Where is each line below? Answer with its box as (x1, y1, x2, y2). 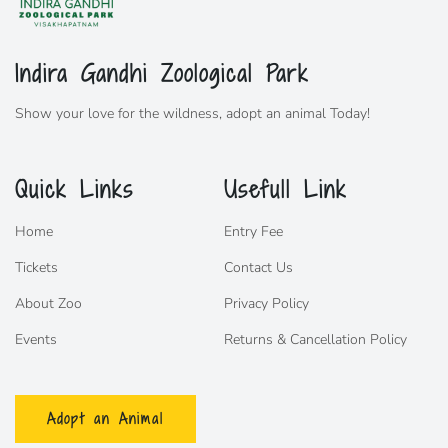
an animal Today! (262, 104, 370, 124)
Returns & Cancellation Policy (224, 329, 407, 349)
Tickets (15, 257, 58, 277)
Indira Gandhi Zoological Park (15, 57, 309, 91)
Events (15, 329, 57, 349)
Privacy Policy (224, 293, 309, 313)
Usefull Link (224, 172, 347, 206)
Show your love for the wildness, (15, 104, 226, 124)
